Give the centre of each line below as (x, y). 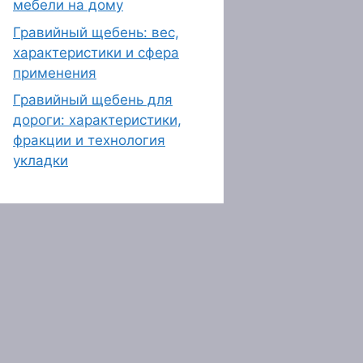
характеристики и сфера (96, 52)
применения (55, 73)
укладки (41, 160)
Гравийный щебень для (93, 100)
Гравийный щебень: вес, (96, 32)
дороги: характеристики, (97, 120)
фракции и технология (89, 140)
